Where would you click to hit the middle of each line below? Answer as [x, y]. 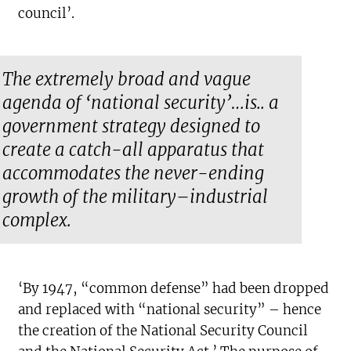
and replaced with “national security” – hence [170, 310]
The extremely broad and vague [127, 80]
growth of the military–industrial [136, 197]
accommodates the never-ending [134, 174]
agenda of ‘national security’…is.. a [141, 103]
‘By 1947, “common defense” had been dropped [174, 289]
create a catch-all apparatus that [134, 150]
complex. [37, 221]
